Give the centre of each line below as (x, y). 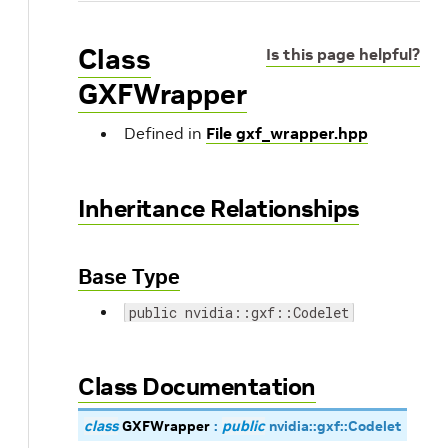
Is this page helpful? (343, 54)
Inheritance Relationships (218, 208)
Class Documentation (197, 386)
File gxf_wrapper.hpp (287, 133)
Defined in (165, 133)
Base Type (129, 276)
